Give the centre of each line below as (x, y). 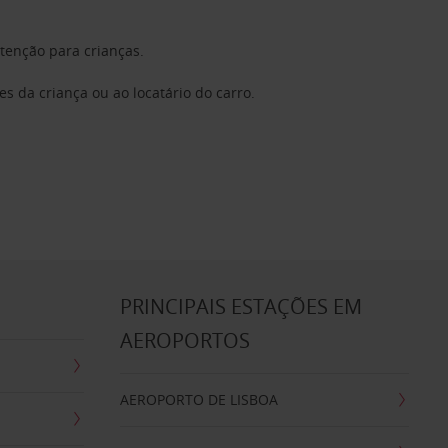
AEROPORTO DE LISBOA (198, 399)
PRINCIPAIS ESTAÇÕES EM (240, 306)
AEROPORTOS (184, 340)
